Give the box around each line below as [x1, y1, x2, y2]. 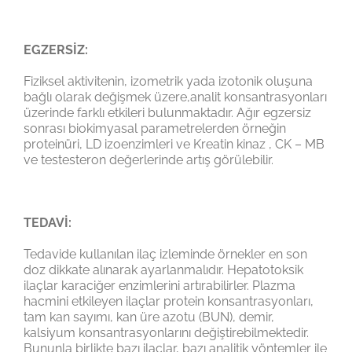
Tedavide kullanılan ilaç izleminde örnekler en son [24, 246, 307, 262]
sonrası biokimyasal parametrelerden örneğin [24, 120, 286, 136]
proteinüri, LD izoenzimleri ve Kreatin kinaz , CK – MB [24, 136, 324, 152]
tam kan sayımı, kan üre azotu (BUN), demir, [24, 309, 274, 324]
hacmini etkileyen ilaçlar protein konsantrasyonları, [24, 293, 313, 309]
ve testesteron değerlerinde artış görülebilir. [24, 152, 273, 167]
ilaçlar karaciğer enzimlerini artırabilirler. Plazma [24, 277, 295, 293]
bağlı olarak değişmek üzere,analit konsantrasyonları [24, 89, 327, 104]
